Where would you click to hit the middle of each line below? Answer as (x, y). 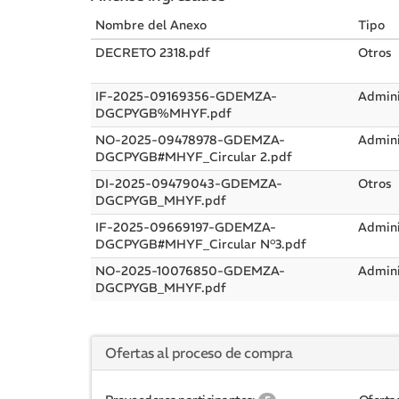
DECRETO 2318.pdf (153, 53)
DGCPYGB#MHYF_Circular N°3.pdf (201, 244)
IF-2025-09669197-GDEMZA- (186, 227)
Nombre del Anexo (151, 25)
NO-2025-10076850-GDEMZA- (190, 271)
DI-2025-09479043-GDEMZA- (189, 183)
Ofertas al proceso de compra (199, 353)
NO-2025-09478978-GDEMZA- (190, 140)
